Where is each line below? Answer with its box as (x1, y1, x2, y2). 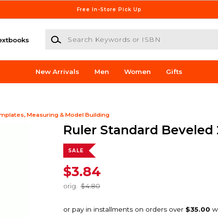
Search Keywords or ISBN (44, 30, 132, 38)
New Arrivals (36, 68, 80, 76)
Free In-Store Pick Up (76, 6, 142, 13)
